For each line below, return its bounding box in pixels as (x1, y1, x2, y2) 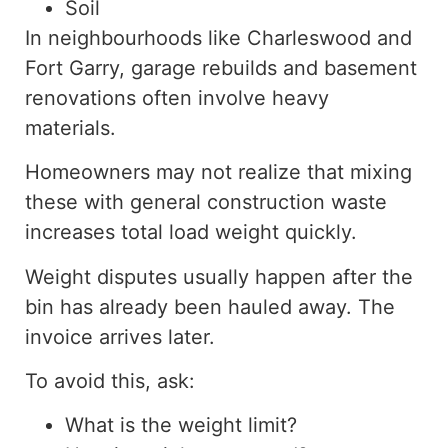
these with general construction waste (25, 190, 387, 215)
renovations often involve (25, 85, 272, 110)
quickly (285, 220, 351, 245)
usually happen (183, 264, 326, 289)
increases (25, 220, 115, 245)
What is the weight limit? (65, 413, 297, 438)
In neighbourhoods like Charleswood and (25, 25, 412, 50)
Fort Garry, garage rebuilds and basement (25, 55, 417, 80)
